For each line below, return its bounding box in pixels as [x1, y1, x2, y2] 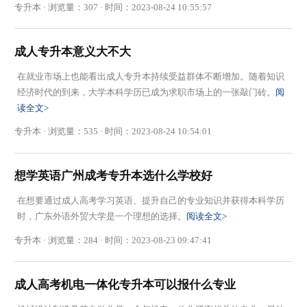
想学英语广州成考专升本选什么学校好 [14, 169, 213, 183]
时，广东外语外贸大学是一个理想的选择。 [16, 211, 186, 222]
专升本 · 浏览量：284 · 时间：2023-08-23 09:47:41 [14, 234, 212, 245]
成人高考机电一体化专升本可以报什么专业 [14, 278, 236, 291]
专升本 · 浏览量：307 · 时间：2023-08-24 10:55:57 [14, 1, 212, 12]
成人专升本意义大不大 [14, 45, 132, 58]
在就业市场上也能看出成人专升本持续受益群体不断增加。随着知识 [16, 71, 284, 82]
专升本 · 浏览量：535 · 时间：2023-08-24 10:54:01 [14, 126, 212, 137]
